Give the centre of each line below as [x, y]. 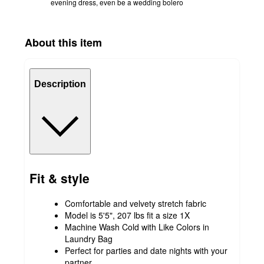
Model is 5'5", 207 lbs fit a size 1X [127, 215]
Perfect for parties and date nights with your [146, 250]
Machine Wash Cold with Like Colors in [137, 227]
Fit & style [60, 178]
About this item [63, 42]
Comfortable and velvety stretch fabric [136, 203]
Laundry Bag [89, 238]
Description [60, 84]
